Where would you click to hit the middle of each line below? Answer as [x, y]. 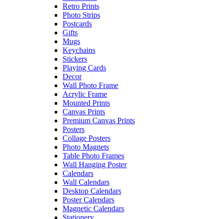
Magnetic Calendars [93, 208]
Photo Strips [81, 15]
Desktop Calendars [92, 191]
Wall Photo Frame [90, 85]
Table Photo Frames [93, 156]
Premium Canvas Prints [99, 120]
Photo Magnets [86, 147]
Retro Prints [81, 6]
